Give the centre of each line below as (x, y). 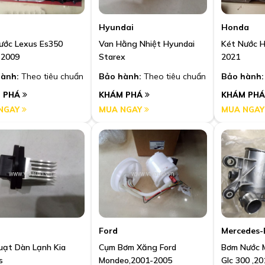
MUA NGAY (122, 110)
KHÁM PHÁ (122, 95)
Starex (112, 57)
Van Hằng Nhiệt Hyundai (147, 44)
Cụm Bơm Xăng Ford (138, 247)
